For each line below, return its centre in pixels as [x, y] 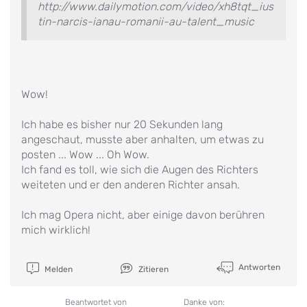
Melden [57, 269]
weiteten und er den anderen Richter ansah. [131, 184]
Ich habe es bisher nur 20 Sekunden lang [122, 124]
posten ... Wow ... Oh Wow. [85, 154]
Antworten [258, 267]
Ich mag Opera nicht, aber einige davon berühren [143, 214]
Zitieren [152, 269]
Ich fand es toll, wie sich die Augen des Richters [140, 169]
